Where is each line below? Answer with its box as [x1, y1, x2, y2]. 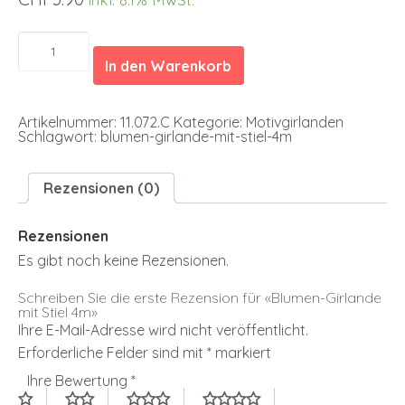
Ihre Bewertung [27, 371, 131, 390]
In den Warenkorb [105, 56, 232, 75]
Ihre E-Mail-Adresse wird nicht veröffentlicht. [18, 320, 308, 339]
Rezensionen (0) [43, 179, 159, 198]
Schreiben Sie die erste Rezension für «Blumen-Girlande [18, 287, 381, 306]
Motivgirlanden [246, 113, 344, 132]
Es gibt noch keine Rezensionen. [18, 250, 229, 269]
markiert [212, 343, 271, 362]
